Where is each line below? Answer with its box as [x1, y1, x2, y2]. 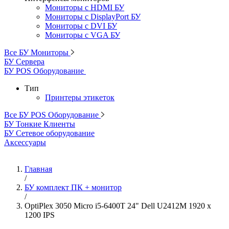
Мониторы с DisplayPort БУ [45, 12, 141, 21]
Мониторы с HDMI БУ [45, 3, 124, 12]
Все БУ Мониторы [4, 48, 71, 57]
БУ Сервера [4, 57, 44, 66]
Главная [25, 165, 52, 173]
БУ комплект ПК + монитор [25, 183, 122, 192]
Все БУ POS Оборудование [4, 110, 101, 119]
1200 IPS [25, 211, 55, 219]
